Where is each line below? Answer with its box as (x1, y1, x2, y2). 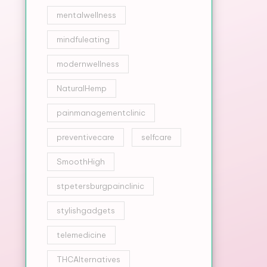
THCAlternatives (56, 254, 120, 264)
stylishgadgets (56, 206, 115, 215)
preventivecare (56, 132, 114, 142)
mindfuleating (56, 35, 110, 44)
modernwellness (56, 59, 119, 69)
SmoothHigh (56, 157, 105, 166)
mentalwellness (56, 10, 116, 20)
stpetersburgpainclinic (56, 181, 144, 191)
